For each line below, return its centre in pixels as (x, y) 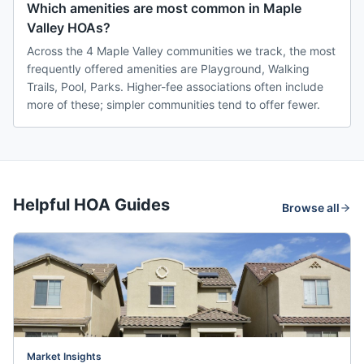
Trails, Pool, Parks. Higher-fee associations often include (175, 87)
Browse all (311, 208)
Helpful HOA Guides (91, 205)
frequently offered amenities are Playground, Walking (168, 69)
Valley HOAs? (69, 28)
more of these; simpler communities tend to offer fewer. (173, 105)
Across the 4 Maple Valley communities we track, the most (181, 51)
